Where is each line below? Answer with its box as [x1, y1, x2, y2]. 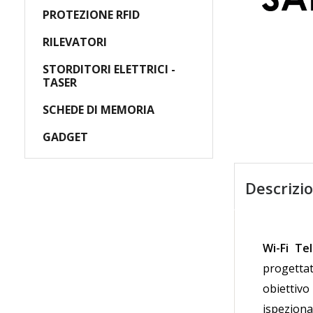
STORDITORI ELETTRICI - [43, 61, 175, 77]
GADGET [43, 129, 88, 145]
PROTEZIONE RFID [43, 7, 140, 22]
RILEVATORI [43, 34, 107, 50]
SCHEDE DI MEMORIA [43, 102, 154, 117]
